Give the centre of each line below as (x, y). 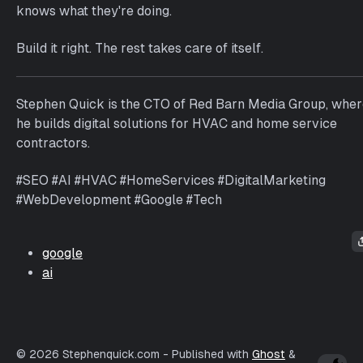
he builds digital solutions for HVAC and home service (177, 124)
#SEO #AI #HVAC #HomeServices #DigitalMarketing (171, 180)
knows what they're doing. (94, 11)
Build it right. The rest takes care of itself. (140, 48)
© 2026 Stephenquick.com (88, 354)
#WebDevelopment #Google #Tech (119, 200)
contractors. (53, 143)
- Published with (206, 354)
